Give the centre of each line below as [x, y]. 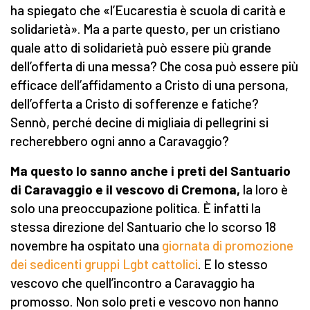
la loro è [264, 190]
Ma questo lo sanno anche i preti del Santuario [151, 171]
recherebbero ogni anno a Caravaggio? [120, 141]
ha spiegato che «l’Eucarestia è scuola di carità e [148, 10]
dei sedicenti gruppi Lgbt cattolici [104, 264]
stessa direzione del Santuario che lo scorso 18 [143, 227]
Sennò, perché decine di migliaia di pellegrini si [139, 122]
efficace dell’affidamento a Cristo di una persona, [149, 85]
